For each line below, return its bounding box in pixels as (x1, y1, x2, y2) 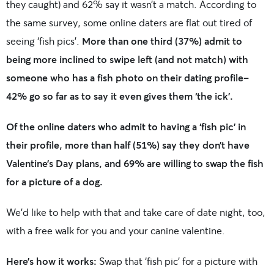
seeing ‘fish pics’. (6, 34, 82, 47)
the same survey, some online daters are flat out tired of (6, 15, 252, 29)
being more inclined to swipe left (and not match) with (6, 52, 248, 65)
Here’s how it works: (6, 254, 97, 267)
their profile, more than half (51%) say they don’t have (6, 138, 250, 151)
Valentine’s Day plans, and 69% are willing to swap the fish (6, 156, 264, 169)
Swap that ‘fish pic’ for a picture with (97, 254, 257, 267)
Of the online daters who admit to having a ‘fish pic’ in (6, 119, 246, 133)
